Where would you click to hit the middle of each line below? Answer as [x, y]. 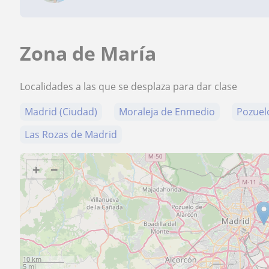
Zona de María [88, 53]
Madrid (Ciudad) [61, 112]
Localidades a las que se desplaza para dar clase [129, 86]
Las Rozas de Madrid [71, 134]
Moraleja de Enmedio [167, 112]
